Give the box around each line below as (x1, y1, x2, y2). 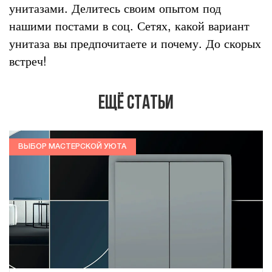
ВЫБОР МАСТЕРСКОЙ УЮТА (18, 143, 127, 150)
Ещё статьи (98, 94, 174, 114)
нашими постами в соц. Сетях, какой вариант (9, 16, 250, 34)
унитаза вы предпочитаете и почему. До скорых (9, 33, 261, 52)
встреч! (9, 51, 47, 69)
